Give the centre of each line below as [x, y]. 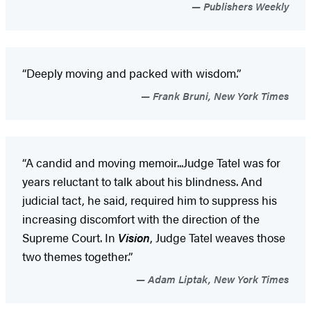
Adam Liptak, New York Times [217, 278]
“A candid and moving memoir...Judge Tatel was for [151, 162]
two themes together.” [77, 256]
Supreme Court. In [70, 237]
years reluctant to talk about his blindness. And [142, 181]
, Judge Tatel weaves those [218, 237]
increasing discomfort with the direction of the [141, 218]
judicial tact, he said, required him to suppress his [150, 200]
